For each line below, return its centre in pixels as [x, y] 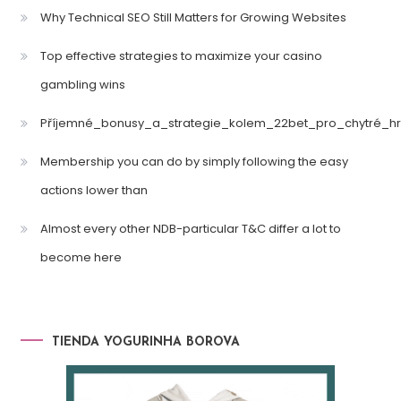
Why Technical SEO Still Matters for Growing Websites [193, 18]
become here [81, 258]
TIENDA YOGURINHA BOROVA [145, 343]
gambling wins [82, 85]
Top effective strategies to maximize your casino [181, 56]
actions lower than [94, 191]
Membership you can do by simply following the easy [194, 162]
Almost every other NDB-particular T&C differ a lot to [190, 229]
